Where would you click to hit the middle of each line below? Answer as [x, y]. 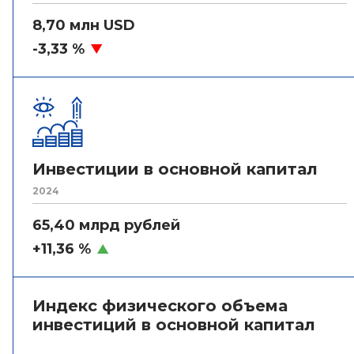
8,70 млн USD [84, 25]
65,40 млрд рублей [106, 225]
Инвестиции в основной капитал [175, 169]
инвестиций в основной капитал [174, 325]
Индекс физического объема [160, 306]
